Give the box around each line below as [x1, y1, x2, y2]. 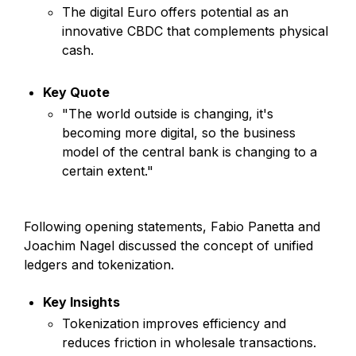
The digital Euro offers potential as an [62, 3, 288, 20]
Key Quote [43, 83, 110, 100]
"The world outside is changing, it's [62, 105, 273, 122]
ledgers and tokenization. [24, 256, 174, 273]
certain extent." [62, 162, 153, 179]
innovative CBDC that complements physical [62, 22, 328, 39]
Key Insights [43, 293, 120, 310]
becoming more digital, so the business [62, 124, 296, 141]
